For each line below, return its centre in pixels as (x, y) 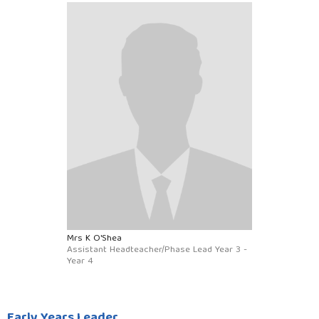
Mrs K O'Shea (94, 239)
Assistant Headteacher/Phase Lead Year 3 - (157, 250)
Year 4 (80, 261)
